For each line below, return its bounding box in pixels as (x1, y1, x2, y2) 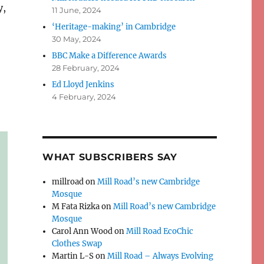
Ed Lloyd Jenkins (52, 80, 115, 90)
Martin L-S (52, 251, 94, 262)
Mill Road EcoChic (126, 226, 194, 237)
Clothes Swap (52, 239, 103, 249)
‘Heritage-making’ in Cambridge (52, 22, 176, 32)
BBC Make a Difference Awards (52, 51, 167, 61)
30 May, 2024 (52, 34, 102, 44)
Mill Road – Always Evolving (107, 251, 214, 262)
